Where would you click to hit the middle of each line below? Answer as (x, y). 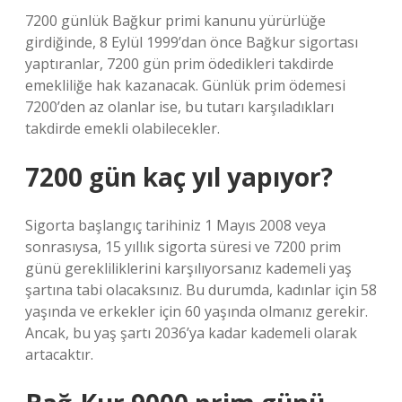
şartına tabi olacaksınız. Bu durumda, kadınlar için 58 (201, 290)
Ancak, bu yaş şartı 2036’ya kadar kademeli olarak (191, 333)
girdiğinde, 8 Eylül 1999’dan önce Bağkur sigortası (192, 42)
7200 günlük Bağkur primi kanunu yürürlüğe (175, 21)
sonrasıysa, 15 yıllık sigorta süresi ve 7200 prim (183, 247)
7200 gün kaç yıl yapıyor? (179, 177)
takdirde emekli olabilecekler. (122, 128)
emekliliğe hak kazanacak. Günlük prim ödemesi (185, 85)
